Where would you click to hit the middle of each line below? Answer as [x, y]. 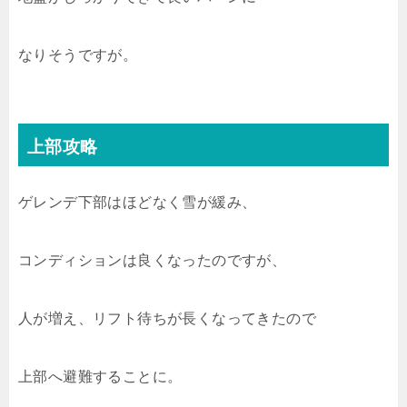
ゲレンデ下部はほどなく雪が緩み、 [138, 202]
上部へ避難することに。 [100, 376]
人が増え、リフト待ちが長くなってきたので [167, 318]
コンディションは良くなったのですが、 [153, 260]
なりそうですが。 [78, 55]
